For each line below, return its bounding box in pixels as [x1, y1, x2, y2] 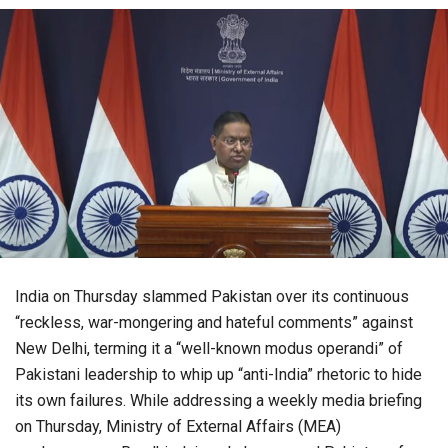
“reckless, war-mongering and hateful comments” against [15, 313, 413, 333]
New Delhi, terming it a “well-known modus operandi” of [15, 339, 403, 359]
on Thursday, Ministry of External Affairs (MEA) [15, 417, 341, 437]
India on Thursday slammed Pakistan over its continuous [15, 287, 409, 307]
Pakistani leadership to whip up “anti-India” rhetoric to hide [15, 365, 422, 385]
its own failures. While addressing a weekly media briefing [15, 391, 422, 411]
